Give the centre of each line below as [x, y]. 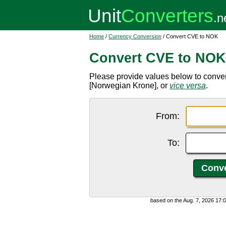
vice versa [188, 86]
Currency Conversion [135, 36]
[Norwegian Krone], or [129, 86]
